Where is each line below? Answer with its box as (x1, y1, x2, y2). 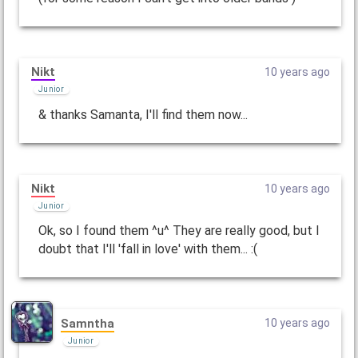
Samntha (60, 316, 114, 331)
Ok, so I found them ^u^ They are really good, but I (38, 223, 320, 239)
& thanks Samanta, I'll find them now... (38, 106, 248, 122)
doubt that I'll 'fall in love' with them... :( (38, 241, 257, 257)
